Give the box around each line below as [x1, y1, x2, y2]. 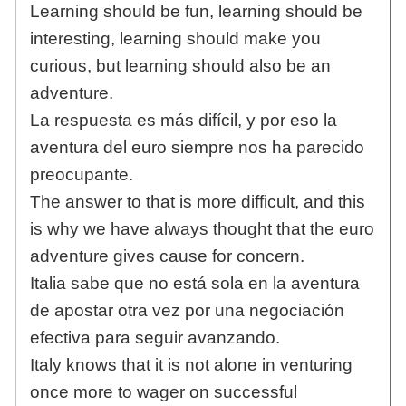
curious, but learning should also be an [29, 56, 331, 76]
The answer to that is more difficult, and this [29, 192, 365, 212]
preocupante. [29, 165, 133, 185]
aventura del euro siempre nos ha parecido [29, 138, 364, 158]
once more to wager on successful [29, 382, 297, 402]
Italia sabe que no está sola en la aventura [29, 274, 360, 294]
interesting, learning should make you [29, 29, 321, 49]
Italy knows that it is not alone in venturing [29, 355, 353, 375]
